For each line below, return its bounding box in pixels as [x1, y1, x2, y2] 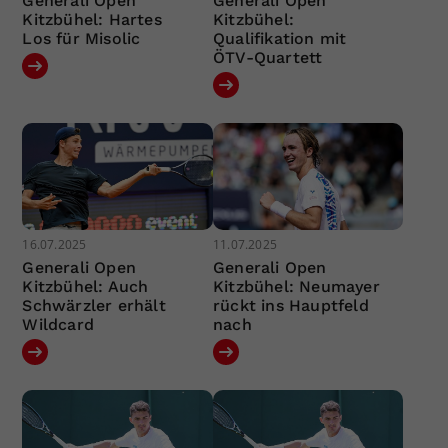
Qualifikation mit [212, 28, 347, 48]
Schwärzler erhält [22, 296, 166, 316]
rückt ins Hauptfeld [212, 296, 369, 316]
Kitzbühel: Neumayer [212, 277, 380, 297]
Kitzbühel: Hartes [22, 9, 162, 29]
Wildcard [22, 315, 95, 335]
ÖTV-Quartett [212, 47, 323, 67]
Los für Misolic [22, 28, 141, 48]
